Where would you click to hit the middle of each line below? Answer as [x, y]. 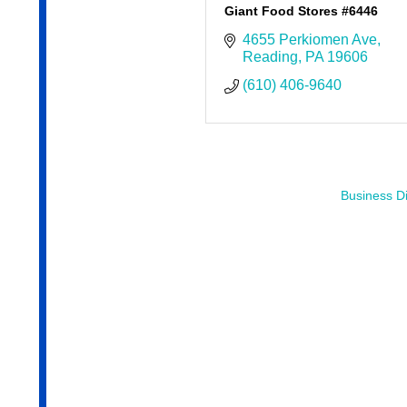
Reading [270, 57]
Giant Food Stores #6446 [301, 11]
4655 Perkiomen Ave [309, 40]
